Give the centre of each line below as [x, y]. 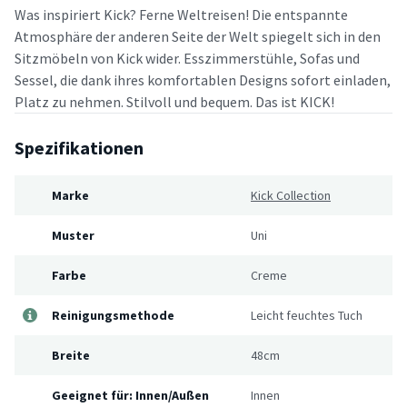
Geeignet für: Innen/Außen [130, 395]
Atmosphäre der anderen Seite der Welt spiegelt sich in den [198, 36]
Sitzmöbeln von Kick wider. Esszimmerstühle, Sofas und [187, 58]
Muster [73, 235]
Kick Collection [291, 195]
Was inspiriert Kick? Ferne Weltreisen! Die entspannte [181, 14]
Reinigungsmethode [113, 315]
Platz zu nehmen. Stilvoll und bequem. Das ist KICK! [174, 101]
